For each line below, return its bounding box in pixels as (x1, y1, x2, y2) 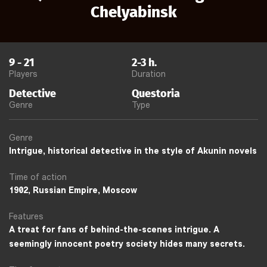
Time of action (9, 173, 67, 182)
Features (9, 212, 44, 222)
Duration (132, 70, 166, 79)
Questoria (132, 86, 181, 100)
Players (9, 70, 38, 79)
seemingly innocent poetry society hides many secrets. (9, 240, 245, 249)
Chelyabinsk (90, 2, 177, 21)
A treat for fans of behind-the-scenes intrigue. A (9, 225, 219, 235)
